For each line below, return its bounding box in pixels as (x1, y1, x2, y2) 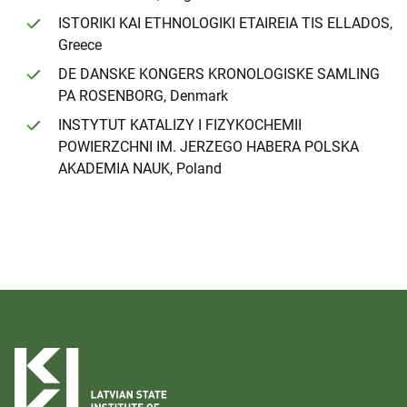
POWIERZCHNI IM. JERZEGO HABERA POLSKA (58, 138, 359, 156)
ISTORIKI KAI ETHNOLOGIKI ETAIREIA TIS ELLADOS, (58, 15, 392, 33)
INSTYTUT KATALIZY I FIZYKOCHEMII (58, 116, 302, 134)
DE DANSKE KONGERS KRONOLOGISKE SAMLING (58, 65, 380, 84)
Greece (58, 36, 102, 55)
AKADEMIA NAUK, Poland (58, 160, 222, 178)
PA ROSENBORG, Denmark (58, 87, 228, 105)
